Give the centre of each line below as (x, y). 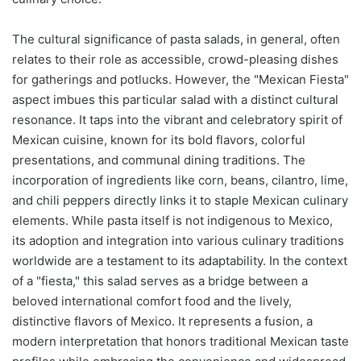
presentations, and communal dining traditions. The (159, 160)
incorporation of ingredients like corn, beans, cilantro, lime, (180, 180)
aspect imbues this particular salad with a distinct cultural (175, 100)
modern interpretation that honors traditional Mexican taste (180, 342)
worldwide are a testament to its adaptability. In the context (180, 261)
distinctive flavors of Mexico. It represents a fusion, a (162, 322)
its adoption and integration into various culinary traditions (178, 241)
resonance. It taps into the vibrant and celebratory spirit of (177, 120)
